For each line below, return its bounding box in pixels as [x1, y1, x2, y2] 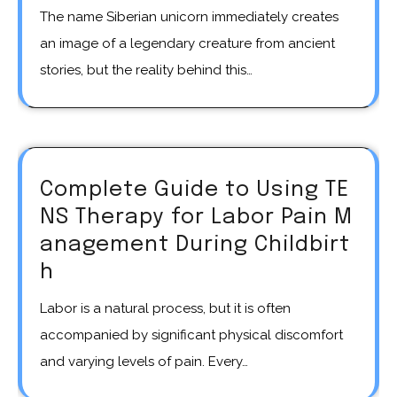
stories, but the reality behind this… [40, 62, 253, 79]
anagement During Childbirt [40, 234, 350, 257]
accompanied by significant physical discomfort [40, 327, 343, 344]
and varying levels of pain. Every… [40, 354, 248, 370]
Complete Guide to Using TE [40, 179, 349, 202]
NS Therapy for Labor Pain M [40, 206, 353, 230]
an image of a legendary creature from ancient [40, 35, 335, 52]
